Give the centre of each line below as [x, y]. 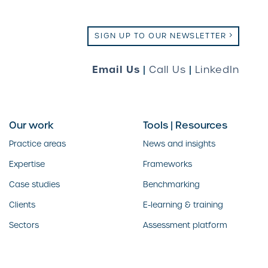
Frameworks [167, 164]
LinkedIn [217, 69]
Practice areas [37, 144]
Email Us [116, 69]
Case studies [34, 184]
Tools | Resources [185, 125]
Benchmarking [171, 184]
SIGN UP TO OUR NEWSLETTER [161, 36]
